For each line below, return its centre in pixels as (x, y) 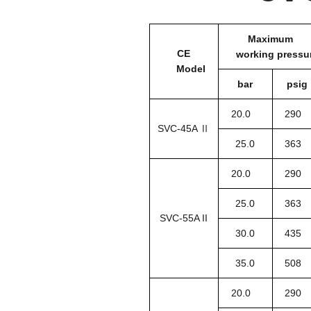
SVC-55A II (184, 218)
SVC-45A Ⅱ (184, 128)
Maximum (270, 39)
